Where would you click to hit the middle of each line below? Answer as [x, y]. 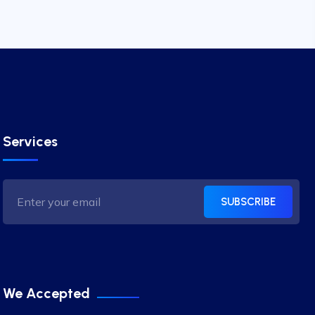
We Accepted [46, 293]
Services [30, 141]
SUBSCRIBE [248, 201]
